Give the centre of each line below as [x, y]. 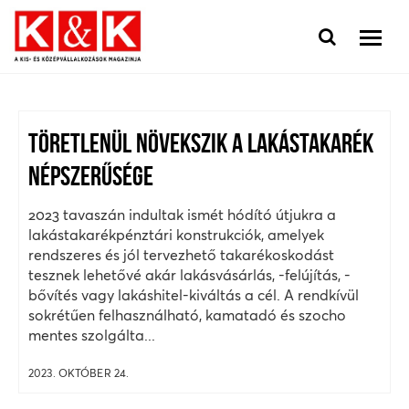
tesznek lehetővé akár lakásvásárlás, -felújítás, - [189, 275]
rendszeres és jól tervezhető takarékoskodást [181, 255]
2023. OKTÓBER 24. [79, 373]
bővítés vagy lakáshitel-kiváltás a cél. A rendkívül [194, 295]
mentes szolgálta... [92, 335]
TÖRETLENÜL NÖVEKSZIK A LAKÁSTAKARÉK [201, 146]
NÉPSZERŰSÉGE [91, 178]
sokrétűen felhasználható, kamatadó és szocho [187, 315]
